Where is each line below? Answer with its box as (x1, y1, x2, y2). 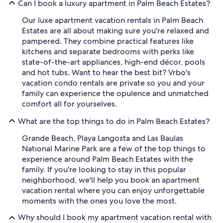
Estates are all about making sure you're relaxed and (22, 25, 209, 36)
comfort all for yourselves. (22, 99, 117, 110)
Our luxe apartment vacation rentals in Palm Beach (22, 15, 203, 26)
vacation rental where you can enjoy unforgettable (22, 185, 205, 196)
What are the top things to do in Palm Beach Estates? (18, 115, 210, 126)
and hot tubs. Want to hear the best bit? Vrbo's (22, 67, 191, 78)
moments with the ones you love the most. (22, 196, 177, 207)
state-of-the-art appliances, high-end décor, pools (22, 57, 205, 68)
